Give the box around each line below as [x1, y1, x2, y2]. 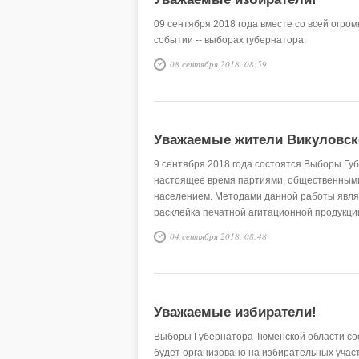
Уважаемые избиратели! [154, 305, 317, 320]
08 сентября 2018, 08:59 [170, 58, 267, 70]
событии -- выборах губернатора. [154, 34, 306, 46]
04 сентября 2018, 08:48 [170, 230, 267, 242]
